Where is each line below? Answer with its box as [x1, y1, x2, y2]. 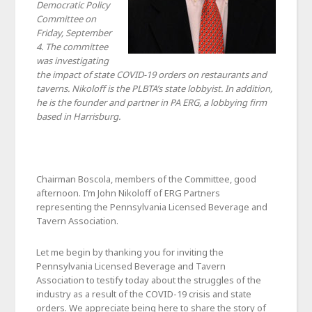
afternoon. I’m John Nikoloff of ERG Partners [36, 186, 221, 199]
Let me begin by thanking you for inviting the [36, 245, 224, 258]
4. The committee [36, 40, 109, 53]
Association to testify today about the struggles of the [36, 273, 262, 286]
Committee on [36, 12, 97, 25]
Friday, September [36, 26, 112, 39]
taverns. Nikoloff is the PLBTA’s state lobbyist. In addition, [36, 81, 273, 95]
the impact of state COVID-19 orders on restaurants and [36, 68, 267, 81]
